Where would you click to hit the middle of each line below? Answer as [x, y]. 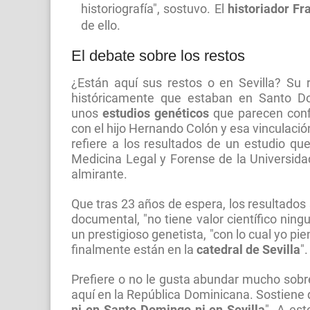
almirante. [101, 174]
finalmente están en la [134, 249]
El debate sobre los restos [158, 55]
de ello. [101, 25]
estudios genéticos [156, 113]
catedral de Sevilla [248, 249]
